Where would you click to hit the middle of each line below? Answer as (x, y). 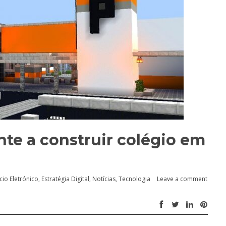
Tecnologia (134, 179)
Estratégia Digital (65, 179)
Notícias (104, 179)
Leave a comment (182, 179)
